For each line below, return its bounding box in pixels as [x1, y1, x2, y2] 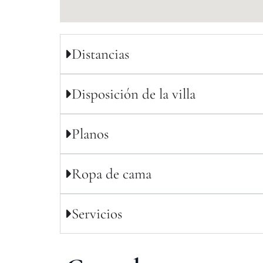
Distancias [72, 45, 129, 63]
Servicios [72, 205, 122, 222]
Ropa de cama [72, 165, 151, 183]
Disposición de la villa [72, 85, 195, 103]
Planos [72, 125, 109, 143]
